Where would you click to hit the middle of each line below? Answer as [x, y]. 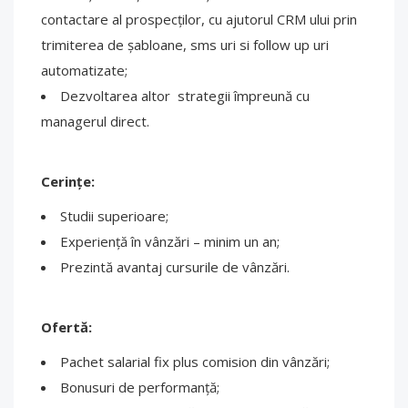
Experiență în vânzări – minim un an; [170, 241]
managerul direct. [95, 121]
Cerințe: [68, 181]
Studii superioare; [114, 216]
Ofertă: [66, 327]
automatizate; [84, 70]
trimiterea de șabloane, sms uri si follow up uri [185, 45]
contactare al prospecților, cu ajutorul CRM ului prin [199, 19]
